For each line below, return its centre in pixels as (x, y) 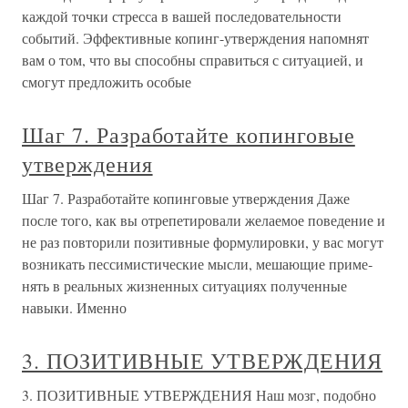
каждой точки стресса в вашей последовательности (182, 16)
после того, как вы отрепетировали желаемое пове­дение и (204, 220)
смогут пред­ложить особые (107, 82)
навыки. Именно (74, 307)
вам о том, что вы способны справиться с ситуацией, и (193, 60)
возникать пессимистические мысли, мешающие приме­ (197, 264)
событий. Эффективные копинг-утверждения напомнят (195, 38)
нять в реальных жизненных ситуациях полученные (184, 286)
